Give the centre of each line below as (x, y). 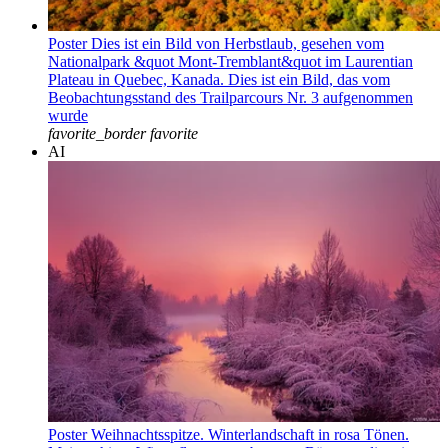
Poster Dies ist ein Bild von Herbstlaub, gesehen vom (216, 43)
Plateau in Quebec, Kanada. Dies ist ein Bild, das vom (219, 79)
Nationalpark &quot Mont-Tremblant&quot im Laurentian (230, 61)
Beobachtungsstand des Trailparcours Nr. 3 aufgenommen (230, 97)
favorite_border (97, 133)
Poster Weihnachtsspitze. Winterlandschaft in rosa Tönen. (228, 435)
